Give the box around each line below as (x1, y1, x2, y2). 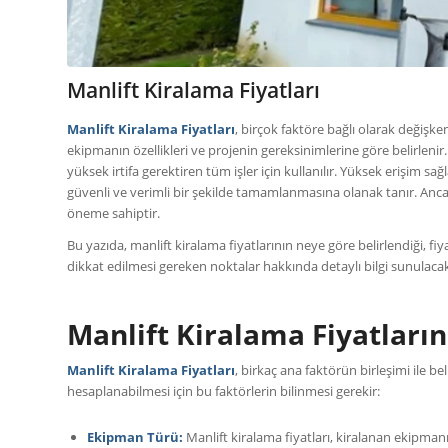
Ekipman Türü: (87, 427, 183, 446)
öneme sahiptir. (67, 203, 160, 222)
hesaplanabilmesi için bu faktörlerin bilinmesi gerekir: (67, 381, 380, 400)
